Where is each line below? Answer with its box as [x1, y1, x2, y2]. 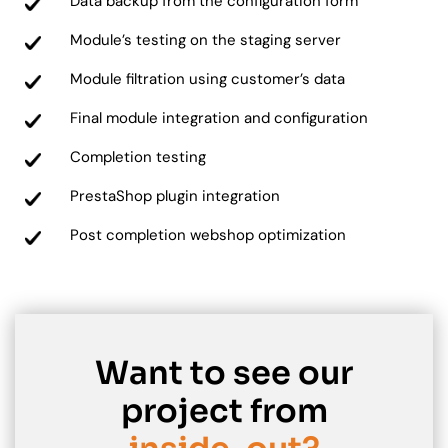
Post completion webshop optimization [70, 225, 346, 246]
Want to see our [95, 353, 353, 394]
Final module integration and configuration [70, 108, 368, 129]
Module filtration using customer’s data [70, 69, 345, 90]
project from [120, 391, 328, 432]
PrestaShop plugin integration [70, 186, 280, 207]
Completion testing [70, 147, 206, 168]
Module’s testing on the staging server [70, 30, 341, 51]
